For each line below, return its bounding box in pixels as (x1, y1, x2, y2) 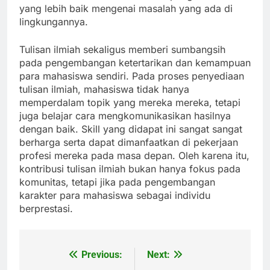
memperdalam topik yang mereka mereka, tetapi (19, 96, 240, 109)
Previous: (81, 249, 122, 261)
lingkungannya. (19, 16, 88, 28)
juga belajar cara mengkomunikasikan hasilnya (19, 110, 231, 122)
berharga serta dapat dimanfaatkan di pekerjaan (19, 136, 238, 149)
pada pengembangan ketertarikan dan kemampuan (19, 57, 251, 69)
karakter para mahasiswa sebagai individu (19, 189, 210, 202)
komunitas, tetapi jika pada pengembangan (19, 176, 215, 189)
